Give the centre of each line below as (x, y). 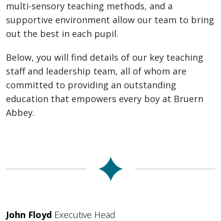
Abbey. (20, 112)
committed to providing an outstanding (91, 85)
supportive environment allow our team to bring (110, 20)
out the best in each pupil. (62, 34)
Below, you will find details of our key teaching (105, 57)
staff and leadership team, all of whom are (96, 71)
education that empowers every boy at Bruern (105, 99)
